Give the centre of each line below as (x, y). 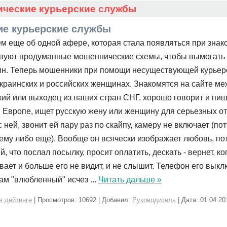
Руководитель (154, 200)
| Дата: (188, 200)
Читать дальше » (130, 180)
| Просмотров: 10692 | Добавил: (82, 200)
